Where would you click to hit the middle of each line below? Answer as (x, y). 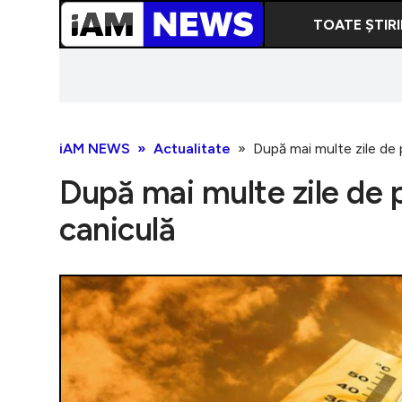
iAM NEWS (95, 149)
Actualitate (192, 149)
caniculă (117, 229)
